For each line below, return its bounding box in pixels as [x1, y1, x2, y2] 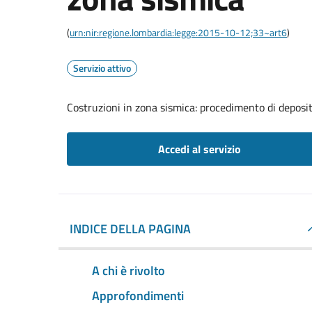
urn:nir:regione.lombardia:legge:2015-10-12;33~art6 [70, 25, 287, 40]
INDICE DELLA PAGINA [70, 219, 191, 238]
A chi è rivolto [92, 260, 165, 280]
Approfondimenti [92, 286, 184, 305]
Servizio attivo [73, 61, 131, 75]
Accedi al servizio [157, 141, 241, 157]
